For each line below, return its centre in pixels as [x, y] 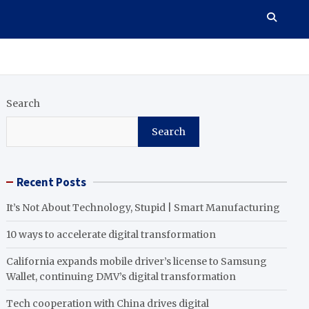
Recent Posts [52, 182]
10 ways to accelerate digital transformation [111, 235]
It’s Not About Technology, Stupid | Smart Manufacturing [143, 208]
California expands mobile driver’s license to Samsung [137, 262]
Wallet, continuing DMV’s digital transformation [121, 277]
